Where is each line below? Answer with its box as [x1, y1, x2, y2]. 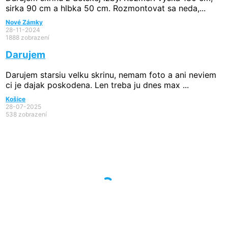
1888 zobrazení [6, 34, 49, 42]
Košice [6, 95, 25, 103]
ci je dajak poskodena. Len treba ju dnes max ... [6, 80, 189, 91]
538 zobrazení [6, 110, 47, 119]
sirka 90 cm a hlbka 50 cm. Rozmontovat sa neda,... [6, 3, 206, 14]
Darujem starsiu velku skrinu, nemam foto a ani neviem [6, 70, 216, 80]
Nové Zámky [6, 18, 43, 26]
